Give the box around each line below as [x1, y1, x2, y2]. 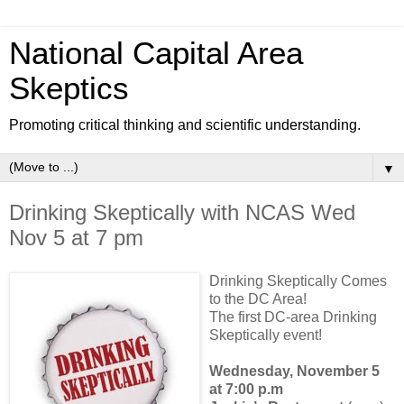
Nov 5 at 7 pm [9, 225, 143, 250]
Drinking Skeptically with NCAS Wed [9, 200, 355, 225]
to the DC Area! [209, 290, 307, 307]
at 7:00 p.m [209, 381, 283, 397]
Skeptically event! [209, 326, 322, 343]
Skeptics [9, 71, 129, 106]
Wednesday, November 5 [209, 363, 380, 379]
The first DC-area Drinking [209, 308, 377, 325]
